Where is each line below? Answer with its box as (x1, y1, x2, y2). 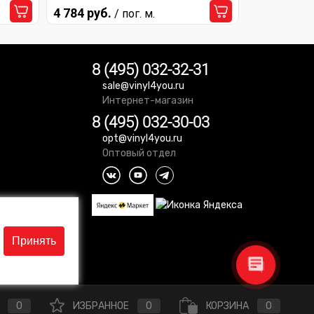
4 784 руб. (53, 6, 114, 20)
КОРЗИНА (206, 299, 249, 312)
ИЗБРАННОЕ (73, 299, 129, 312)
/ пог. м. (114, 7, 155, 20)
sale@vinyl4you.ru (102, 80, 184, 92)
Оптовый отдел (102, 147, 176, 159)
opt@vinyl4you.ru (102, 132, 182, 144)
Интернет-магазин (102, 95, 193, 107)
